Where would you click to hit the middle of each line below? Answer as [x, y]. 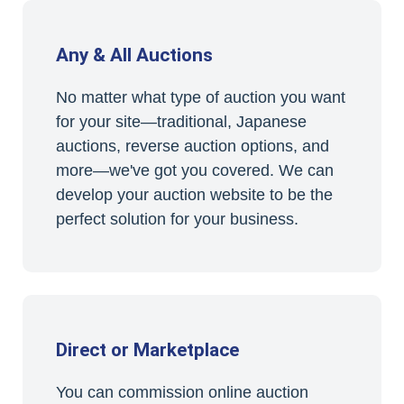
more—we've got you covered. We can [194, 170]
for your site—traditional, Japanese [181, 121]
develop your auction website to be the [194, 194]
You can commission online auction [182, 393]
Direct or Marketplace [147, 349]
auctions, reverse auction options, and [192, 146]
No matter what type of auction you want [200, 97]
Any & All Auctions [134, 55]
